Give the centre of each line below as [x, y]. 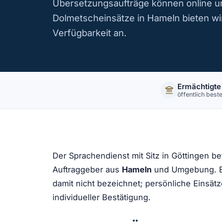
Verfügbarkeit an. [89, 32]
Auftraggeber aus [87, 169]
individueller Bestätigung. [102, 197]
